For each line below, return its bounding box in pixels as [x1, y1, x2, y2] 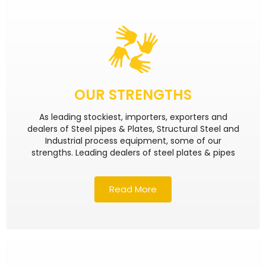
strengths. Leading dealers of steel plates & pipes [31, 147, 235, 159]
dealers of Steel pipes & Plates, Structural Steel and [27, 123, 239, 135]
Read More [109, 183, 157, 196]
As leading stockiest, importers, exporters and [39, 111, 227, 123]
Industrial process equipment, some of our [45, 135, 221, 147]
